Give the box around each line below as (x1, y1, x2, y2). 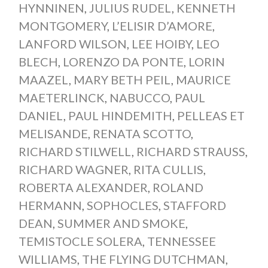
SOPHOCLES (86, 198, 159, 213)
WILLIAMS (18, 252, 77, 267)
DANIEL (18, 108, 63, 123)
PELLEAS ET (176, 108, 245, 123)
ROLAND (152, 180, 203, 195)
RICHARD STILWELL (18, 144, 132, 159)
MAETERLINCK (18, 90, 105, 105)
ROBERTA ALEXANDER (18, 180, 148, 195)
